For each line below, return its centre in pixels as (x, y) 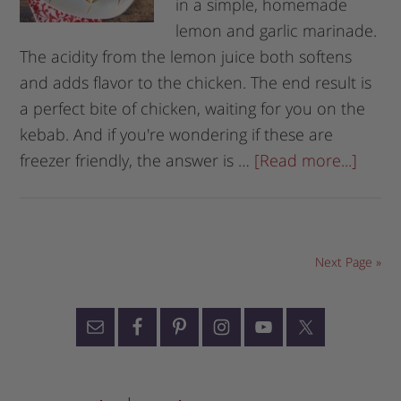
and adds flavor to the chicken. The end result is (196, 82)
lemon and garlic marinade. (277, 30)
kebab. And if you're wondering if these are (177, 134)
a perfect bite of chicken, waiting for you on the (193, 108)
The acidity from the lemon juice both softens (186, 56)
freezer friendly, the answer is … (137, 160)
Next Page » (348, 261)
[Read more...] (306, 160)
